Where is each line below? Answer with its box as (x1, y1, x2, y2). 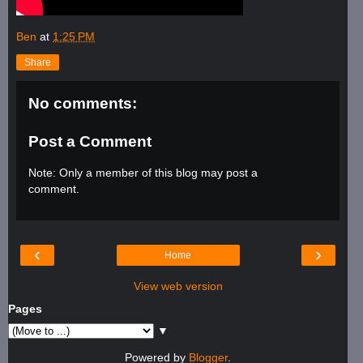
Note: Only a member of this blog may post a (28, 165, 258, 179)
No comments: (28, 94, 137, 112)
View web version (133, 280, 223, 293)
